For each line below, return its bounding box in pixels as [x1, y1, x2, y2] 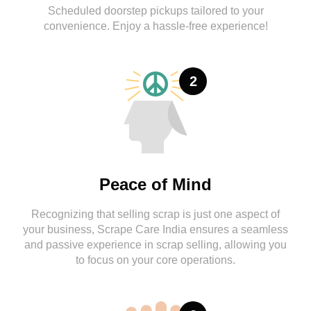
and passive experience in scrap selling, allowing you [24, 239, 287, 251]
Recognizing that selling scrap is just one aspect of [31, 208, 280, 221]
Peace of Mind [99, 175, 212, 194]
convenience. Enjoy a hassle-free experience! [43, 20, 268, 33]
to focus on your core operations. [76, 254, 235, 267]
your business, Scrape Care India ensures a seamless [23, 224, 288, 236]
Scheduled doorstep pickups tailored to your [47, 5, 264, 17]
